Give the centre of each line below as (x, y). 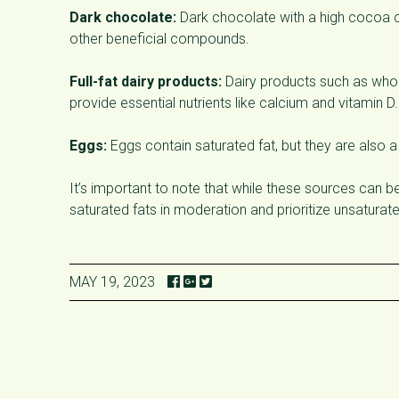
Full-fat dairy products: (146, 81)
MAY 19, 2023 (112, 282)
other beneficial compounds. (159, 39)
